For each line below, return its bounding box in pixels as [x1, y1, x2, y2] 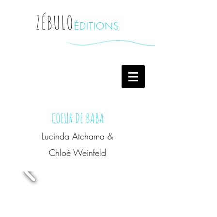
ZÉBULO [36, 11, 74, 34]
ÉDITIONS [74, 19, 119, 32]
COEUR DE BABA [51, 110, 104, 126]
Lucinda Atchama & [42, 130, 113, 142]
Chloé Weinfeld [49, 147, 106, 158]
